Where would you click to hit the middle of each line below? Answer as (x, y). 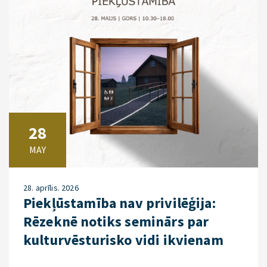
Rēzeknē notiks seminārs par (116, 221)
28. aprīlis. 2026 (51, 188)
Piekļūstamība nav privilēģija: (119, 203)
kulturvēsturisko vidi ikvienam (123, 240)
